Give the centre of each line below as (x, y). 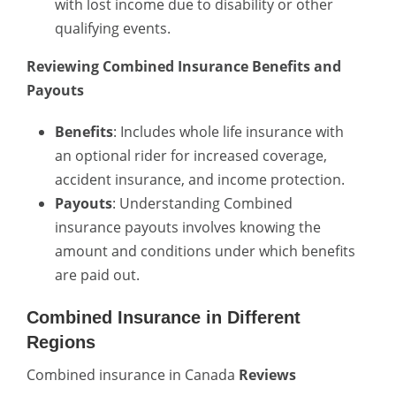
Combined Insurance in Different (164, 317)
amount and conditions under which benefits (205, 251)
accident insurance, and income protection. (200, 179)
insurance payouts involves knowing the (188, 227)
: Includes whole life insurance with (228, 131)
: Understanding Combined (202, 203)
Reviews (266, 374)
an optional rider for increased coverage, (191, 155)
